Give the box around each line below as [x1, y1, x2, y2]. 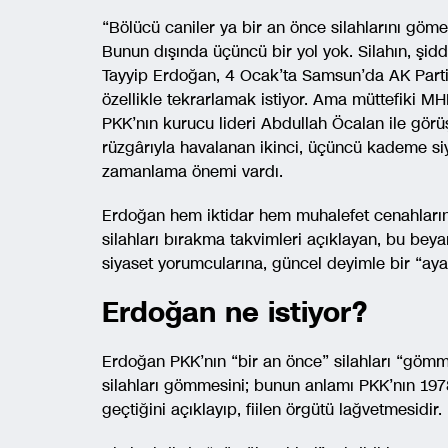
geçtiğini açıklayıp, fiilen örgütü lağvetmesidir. [102, 398, 442, 421]
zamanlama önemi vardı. [102, 160, 283, 183]
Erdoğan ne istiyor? [102, 293, 367, 332]
